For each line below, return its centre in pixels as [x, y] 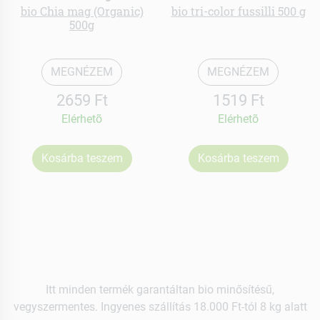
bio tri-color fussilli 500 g [238, 11]
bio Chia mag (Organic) [82, 11]
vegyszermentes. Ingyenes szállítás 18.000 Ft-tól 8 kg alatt [160, 306]
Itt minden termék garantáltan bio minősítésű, [160, 289]
